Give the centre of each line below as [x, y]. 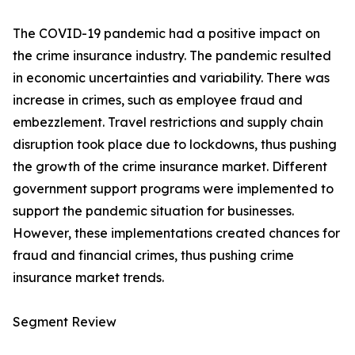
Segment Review [65, 322]
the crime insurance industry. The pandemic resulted [172, 56]
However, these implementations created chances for [176, 233]
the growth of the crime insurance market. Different [170, 167]
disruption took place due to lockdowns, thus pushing [175, 145]
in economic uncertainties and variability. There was [171, 78]
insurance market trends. [88, 278]
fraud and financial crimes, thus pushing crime [153, 256]
